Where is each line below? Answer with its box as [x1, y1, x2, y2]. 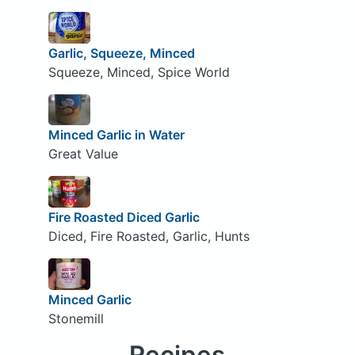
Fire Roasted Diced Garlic [48, 208, 200, 225]
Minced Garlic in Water [48, 127, 185, 143]
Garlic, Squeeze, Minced [48, 44, 195, 61]
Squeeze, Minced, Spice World [48, 63, 230, 80]
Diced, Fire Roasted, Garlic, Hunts [48, 227, 250, 244]
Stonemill [48, 310, 104, 326]
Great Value [48, 146, 118, 162]
